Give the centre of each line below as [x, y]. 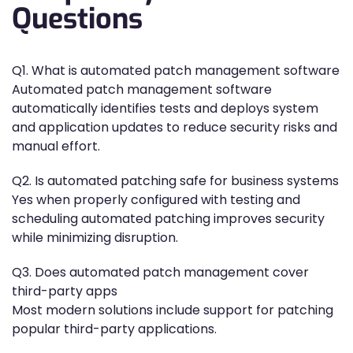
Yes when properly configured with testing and [156, 200]
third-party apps [65, 291]
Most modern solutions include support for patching [173, 310]
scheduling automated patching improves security [168, 219]
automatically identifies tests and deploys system [165, 108]
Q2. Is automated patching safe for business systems [175, 181]
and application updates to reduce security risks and [175, 127]
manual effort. [56, 146]
